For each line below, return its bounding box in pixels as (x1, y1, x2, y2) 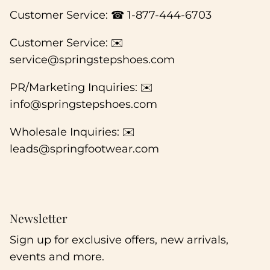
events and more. (10, 250, 104, 264)
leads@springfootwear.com (10, 142, 159, 156)
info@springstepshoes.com (10, 98, 157, 111)
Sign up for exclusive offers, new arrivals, (10, 233, 228, 247)
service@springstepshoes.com (10, 53, 175, 67)
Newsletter (10, 210, 67, 227)
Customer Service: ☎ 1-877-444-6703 (127, 8, 212, 22)
